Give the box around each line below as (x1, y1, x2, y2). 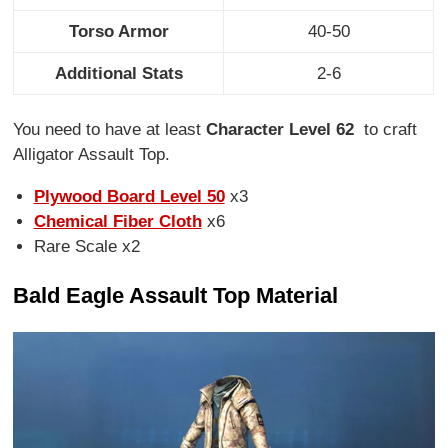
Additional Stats (54, 64, 183, 84)
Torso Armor (68, 22, 169, 42)
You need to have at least (13, 120, 207, 140)
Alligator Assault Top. (13, 145, 171, 165)
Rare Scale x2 (33, 237, 140, 257)
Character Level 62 (206, 120, 360, 140)
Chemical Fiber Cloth (33, 212, 202, 232)
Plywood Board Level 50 (33, 187, 225, 207)
